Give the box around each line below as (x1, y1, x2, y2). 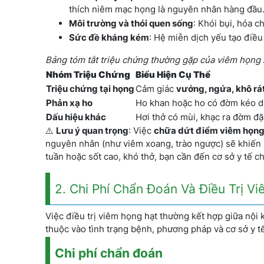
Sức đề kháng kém (69, 32, 149, 43)
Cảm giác (136, 83, 176, 94)
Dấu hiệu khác (46, 111, 106, 123)
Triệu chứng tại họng (46, 83, 134, 94)
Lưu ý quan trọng (56, 125, 128, 136)
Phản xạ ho (46, 97, 93, 108)
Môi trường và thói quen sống (69, 18, 193, 29)
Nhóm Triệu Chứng (46, 69, 130, 80)
